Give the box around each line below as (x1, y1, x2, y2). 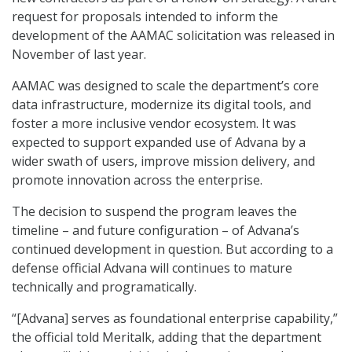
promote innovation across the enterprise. (12, 171, 262, 189)
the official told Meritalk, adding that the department (12, 328, 321, 346)
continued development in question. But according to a (12, 240, 333, 258)
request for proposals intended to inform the (12, 8, 278, 26)
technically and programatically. (12, 278, 196, 296)
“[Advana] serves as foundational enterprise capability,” (12, 310, 338, 328)
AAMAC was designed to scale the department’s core (12, 77, 319, 95)
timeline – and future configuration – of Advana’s (12, 222, 299, 240)
